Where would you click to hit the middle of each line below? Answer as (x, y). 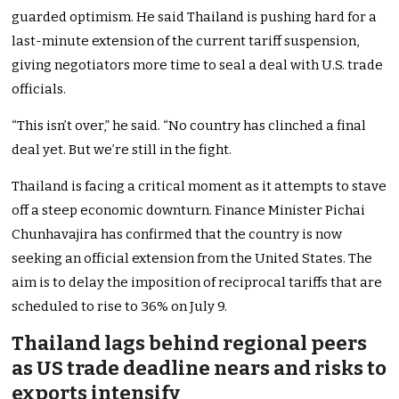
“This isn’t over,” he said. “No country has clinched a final (189, 126)
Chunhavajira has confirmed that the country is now (177, 235)
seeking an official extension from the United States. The (192, 259)
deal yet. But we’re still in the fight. (122, 150)
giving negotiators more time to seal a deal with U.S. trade (198, 65)
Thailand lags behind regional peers (190, 344)
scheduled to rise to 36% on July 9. (120, 307)
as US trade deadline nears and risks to (199, 369)
